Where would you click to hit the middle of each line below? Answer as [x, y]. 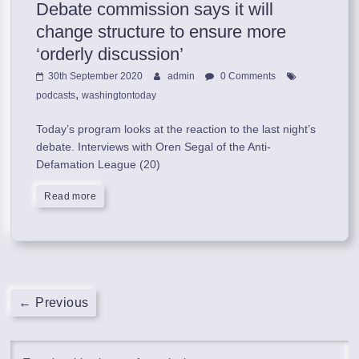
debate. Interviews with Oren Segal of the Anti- [154, 146]
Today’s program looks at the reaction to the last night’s [176, 129]
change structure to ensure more [161, 31]
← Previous [54, 302]
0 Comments [247, 76]
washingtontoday [119, 95]
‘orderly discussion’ [110, 54]
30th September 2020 [96, 76]
